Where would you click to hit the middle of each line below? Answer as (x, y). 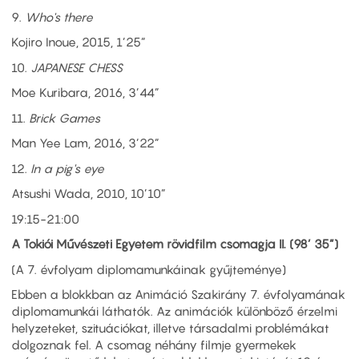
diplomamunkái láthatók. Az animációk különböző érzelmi (174, 311)
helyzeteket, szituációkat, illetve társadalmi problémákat (170, 328)
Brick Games (65, 117)
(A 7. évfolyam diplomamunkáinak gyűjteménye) (149, 269)
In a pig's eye (67, 168)
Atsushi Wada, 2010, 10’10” (89, 194)
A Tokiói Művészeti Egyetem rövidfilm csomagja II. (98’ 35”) (175, 244)
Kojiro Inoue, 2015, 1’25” (79, 42)
